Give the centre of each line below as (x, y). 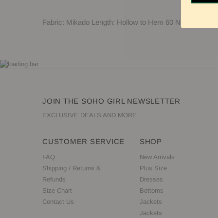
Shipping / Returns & (72, 168)
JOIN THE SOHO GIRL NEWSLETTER (111, 101)
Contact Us (58, 202)
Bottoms (151, 191)
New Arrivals (157, 157)
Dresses (151, 180)
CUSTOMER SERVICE (83, 142)
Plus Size (153, 168)
